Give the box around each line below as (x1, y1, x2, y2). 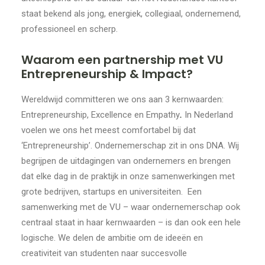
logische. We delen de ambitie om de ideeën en (21, 232, 203, 243)
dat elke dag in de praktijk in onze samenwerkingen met (21, 171, 235, 182)
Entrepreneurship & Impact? (21, 66, 193, 82)
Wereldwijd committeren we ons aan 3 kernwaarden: (21, 94, 224, 105)
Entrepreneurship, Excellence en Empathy (21, 109, 180, 120)
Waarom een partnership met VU (21, 51, 223, 68)
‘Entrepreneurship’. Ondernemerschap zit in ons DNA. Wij (21, 140, 239, 151)
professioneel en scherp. (21, 24, 118, 34)
